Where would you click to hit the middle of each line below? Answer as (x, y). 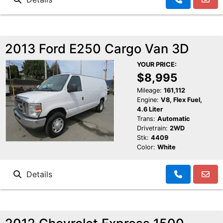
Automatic (173, 119)
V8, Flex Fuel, (181, 100)
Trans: (146, 119)
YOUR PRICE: (157, 65)
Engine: (148, 100)
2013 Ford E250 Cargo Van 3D (97, 49)
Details (37, 174)
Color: (146, 147)
